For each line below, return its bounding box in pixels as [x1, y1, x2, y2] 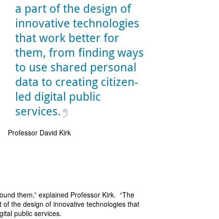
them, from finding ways [15, 44, 144, 61]
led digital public [15, 88, 101, 105]
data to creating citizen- [15, 74, 139, 90]
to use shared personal [15, 59, 137, 75]
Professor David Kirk [8, 128, 71, 138]
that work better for [15, 30, 120, 46]
